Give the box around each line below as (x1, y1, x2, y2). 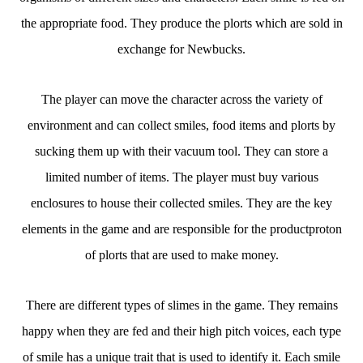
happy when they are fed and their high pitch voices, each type (22, 324, 341, 338)
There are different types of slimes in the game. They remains (25, 298, 338, 312)
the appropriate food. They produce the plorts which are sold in (20, 16, 343, 30)
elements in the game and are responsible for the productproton (21, 222, 342, 236)
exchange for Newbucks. (117, 42, 246, 56)
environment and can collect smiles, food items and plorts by (28, 118, 335, 132)
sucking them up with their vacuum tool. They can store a (35, 144, 328, 158)
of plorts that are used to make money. (84, 248, 279, 262)
